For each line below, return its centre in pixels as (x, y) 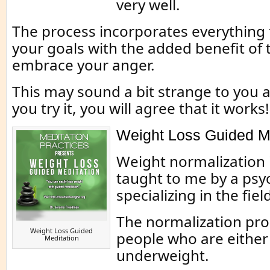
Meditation (61, 238)
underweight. (163, 256)
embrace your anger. (83, 65)
